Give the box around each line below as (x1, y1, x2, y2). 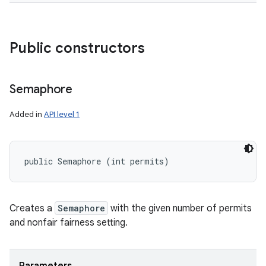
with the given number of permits (108, 202, 252, 214)
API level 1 (44, 109, 80, 119)
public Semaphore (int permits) (24, 156, 169, 167)
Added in (9, 109, 44, 119)
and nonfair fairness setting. (9, 217, 128, 229)
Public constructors (9, 39, 145, 57)
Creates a (9, 202, 55, 214)
